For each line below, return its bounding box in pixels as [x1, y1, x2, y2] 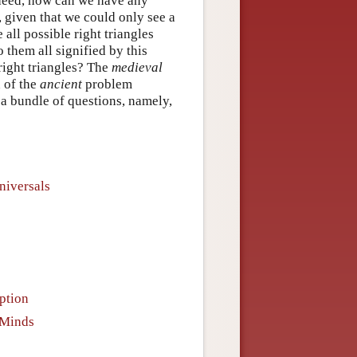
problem [82, 76, 132, 92]
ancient [40, 76, 82, 92]
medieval [112, 59, 163, 75]
